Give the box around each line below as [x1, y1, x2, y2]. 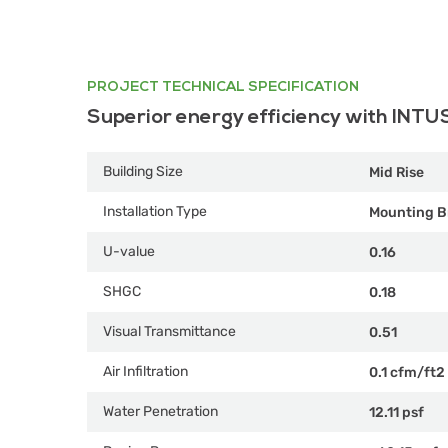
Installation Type [103, 203, 207, 220]
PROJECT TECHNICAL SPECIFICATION [87, 78, 359, 95]
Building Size [103, 163, 183, 180]
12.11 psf [369, 403, 424, 421]
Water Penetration [103, 403, 218, 420]
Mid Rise [369, 163, 424, 181]
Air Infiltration [103, 363, 188, 380]
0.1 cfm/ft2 [369, 363, 445, 381]
